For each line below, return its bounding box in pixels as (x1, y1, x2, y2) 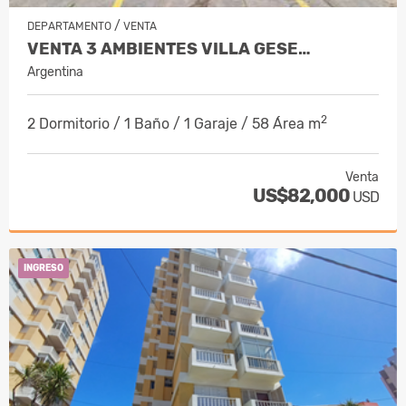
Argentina (27, 63, 83, 80)
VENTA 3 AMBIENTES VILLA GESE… (27, 38, 311, 59)
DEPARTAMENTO (27, 19, 111, 33)
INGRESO (24, 262, 63, 274)
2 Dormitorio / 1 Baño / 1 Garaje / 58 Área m (27, 114, 321, 132)
